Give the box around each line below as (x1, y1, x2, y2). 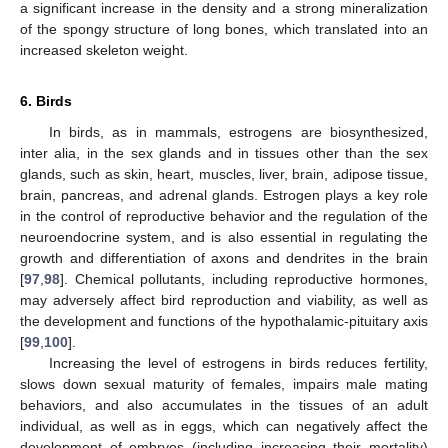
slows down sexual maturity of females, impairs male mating (20, 375, 428, 392)
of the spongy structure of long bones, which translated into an (20, 20, 428, 37)
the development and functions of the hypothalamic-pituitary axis (20, 312, 428, 329)
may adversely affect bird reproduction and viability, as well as (20, 291, 428, 308)
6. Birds (20, 92, 72, 109)
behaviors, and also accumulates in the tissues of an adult (20, 396, 428, 413)
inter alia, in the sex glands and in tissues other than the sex (20, 144, 428, 161)
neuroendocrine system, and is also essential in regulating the (20, 228, 428, 245)
